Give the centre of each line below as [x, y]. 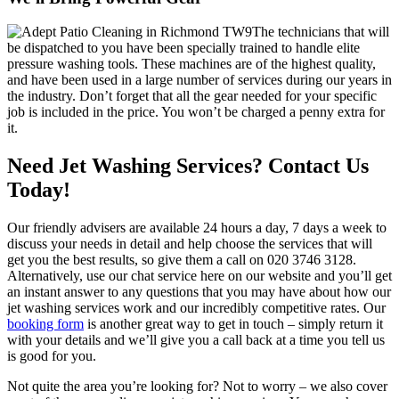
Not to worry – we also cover [303, 387]
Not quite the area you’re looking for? [113, 387]
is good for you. [52, 356]
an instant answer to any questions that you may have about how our [199, 292]
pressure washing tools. [73, 64]
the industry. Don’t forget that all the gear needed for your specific [192, 96]
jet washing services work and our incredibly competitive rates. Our [196, 308]
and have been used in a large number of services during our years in [199, 80]
